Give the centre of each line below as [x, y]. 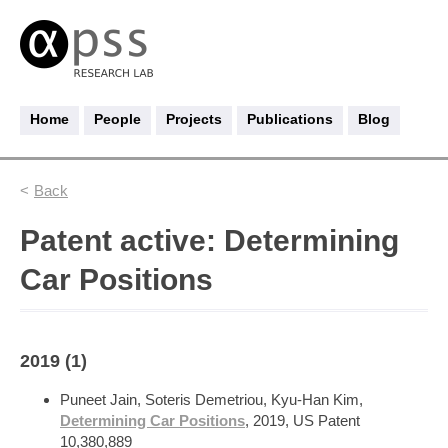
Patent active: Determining [209, 240]
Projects [194, 119]
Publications [290, 119]
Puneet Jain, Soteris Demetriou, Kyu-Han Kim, [211, 400]
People [117, 119]
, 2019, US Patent [302, 421]
